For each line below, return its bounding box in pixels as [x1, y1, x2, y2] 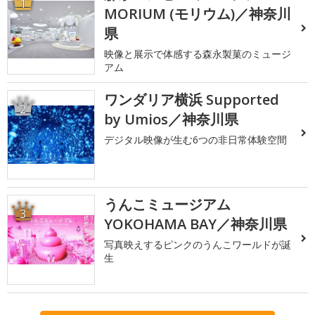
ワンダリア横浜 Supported [104, 89, 280, 109]
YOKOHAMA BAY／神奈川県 [104, 214, 288, 234]
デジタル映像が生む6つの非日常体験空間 [104, 132, 288, 146]
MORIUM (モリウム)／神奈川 [104, 4, 292, 24]
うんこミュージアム [104, 195, 231, 214]
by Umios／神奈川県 [104, 109, 239, 129]
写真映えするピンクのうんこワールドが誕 [104, 238, 292, 252]
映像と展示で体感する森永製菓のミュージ [104, 47, 292, 61]
